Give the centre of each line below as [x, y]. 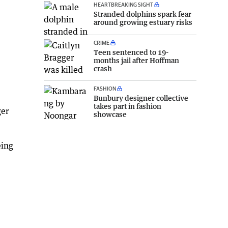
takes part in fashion [127, 106]
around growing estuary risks [143, 22]
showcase [110, 115]
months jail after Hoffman [136, 61]
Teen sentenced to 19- [131, 52]
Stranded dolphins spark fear [142, 14]
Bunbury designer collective [141, 98]
